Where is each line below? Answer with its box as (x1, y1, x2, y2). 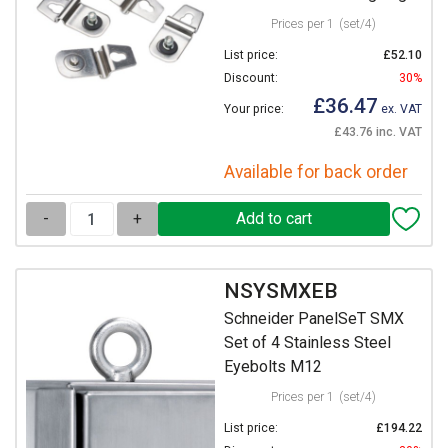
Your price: (224, 102, 284, 117)
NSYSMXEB (224, 278, 338, 303)
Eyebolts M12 (224, 357, 322, 377)
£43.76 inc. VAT (334, 125, 422, 140)
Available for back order (224, 162, 408, 183)
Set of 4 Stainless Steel (224, 333, 391, 353)
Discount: (224, 71, 278, 86)
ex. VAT (378, 102, 422, 117)
